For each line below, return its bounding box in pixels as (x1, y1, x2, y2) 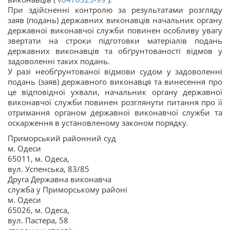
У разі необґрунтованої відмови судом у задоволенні (8, 66, 222, 77)
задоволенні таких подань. (8, 56, 110, 67)
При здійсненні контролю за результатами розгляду (8, 5, 222, 15)
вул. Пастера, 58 (8, 215, 68, 226)
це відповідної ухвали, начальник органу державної (8, 87, 222, 98)
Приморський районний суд (8, 133, 116, 144)
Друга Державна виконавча (8, 174, 111, 185)
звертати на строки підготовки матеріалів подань (8, 35, 222, 46)
